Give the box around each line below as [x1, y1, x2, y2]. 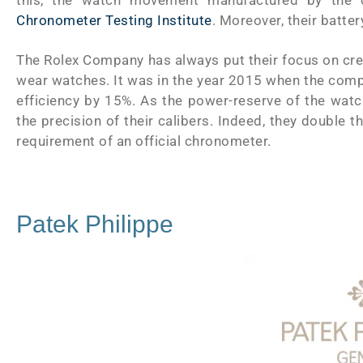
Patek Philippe [16, 210, 173, 237]
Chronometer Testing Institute [16, 12, 212, 28]
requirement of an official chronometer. [16, 133, 271, 150]
